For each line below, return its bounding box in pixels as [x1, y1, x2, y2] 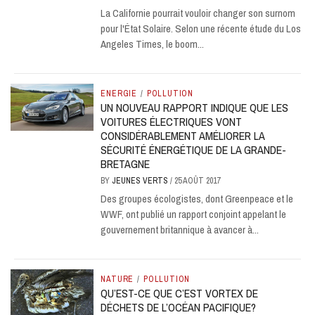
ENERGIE [101, 88, 137, 99]
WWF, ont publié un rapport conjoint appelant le [101, 207, 287, 221]
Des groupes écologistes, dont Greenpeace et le [101, 191, 294, 206]
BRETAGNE [101, 156, 150, 172]
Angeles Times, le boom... [101, 37, 205, 51]
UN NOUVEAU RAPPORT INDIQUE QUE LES [101, 100, 289, 115]
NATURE [101, 274, 134, 285]
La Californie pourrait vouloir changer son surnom [101, 6, 296, 20]
